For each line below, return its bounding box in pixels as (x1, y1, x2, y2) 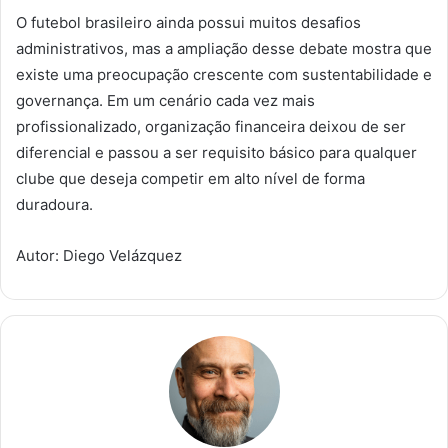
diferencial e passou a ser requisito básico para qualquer (16, 143, 417, 163)
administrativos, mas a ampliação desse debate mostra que (16, 39, 432, 59)
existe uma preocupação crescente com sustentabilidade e (16, 65, 432, 85)
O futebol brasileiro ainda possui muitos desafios (16, 13, 361, 33)
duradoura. (16, 195, 93, 215)
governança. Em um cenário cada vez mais (16, 91, 315, 111)
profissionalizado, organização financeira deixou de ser (16, 117, 406, 137)
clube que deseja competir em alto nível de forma (16, 169, 365, 189)
